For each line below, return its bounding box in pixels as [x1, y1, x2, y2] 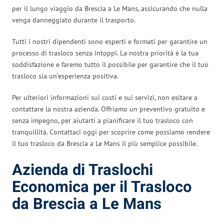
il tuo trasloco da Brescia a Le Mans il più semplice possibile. [12, 138, 197, 148]
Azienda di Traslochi [12, 158, 153, 181]
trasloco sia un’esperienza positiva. [12, 71, 118, 80]
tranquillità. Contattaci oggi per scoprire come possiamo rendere [12, 127, 210, 136]
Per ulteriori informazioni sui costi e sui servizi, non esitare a [12, 92, 197, 102]
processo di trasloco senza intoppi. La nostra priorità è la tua [12, 48, 198, 57]
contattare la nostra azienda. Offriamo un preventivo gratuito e [12, 104, 205, 113]
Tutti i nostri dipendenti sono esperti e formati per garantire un [12, 36, 207, 46]
